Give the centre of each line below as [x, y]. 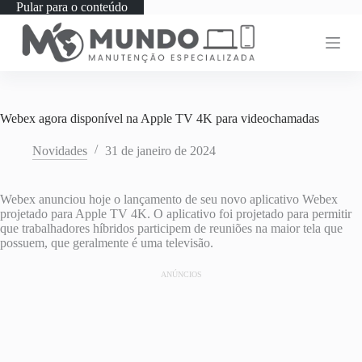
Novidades [60, 151]
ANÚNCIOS [181, 274]
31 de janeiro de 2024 [160, 151]
